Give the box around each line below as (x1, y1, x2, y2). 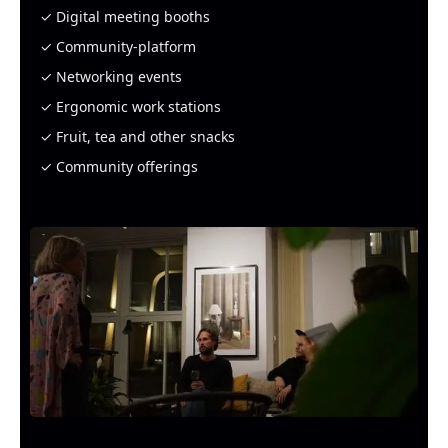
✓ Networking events (40, 67, 183, 86)
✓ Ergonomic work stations (40, 97, 222, 116)
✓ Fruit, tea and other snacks (40, 127, 236, 146)
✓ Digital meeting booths (40, 7, 211, 26)
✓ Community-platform (40, 37, 197, 56)
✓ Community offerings (40, 157, 199, 176)
